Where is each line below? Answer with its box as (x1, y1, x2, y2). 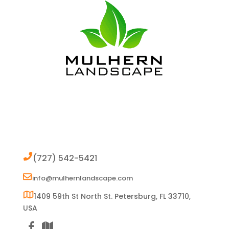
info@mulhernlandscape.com (32, 173, 133, 183)
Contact (22, 124, 63, 143)
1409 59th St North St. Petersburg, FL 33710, (33, 191, 191, 201)
